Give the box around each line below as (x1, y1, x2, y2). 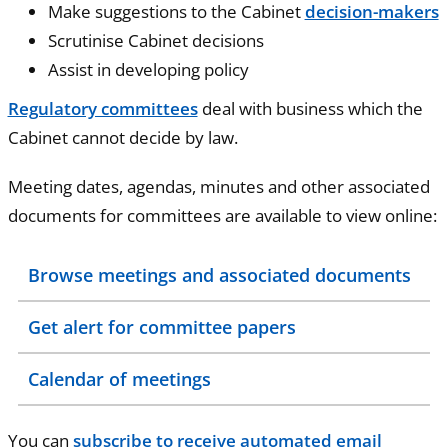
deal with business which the (197, 97, 423, 121)
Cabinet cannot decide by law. (7, 126, 238, 150)
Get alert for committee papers (27, 315, 296, 340)
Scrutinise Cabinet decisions (47, 29, 264, 53)
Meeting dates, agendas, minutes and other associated (7, 175, 430, 199)
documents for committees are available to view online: (7, 204, 437, 228)
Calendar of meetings (27, 367, 211, 392)
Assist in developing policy (47, 58, 249, 82)
